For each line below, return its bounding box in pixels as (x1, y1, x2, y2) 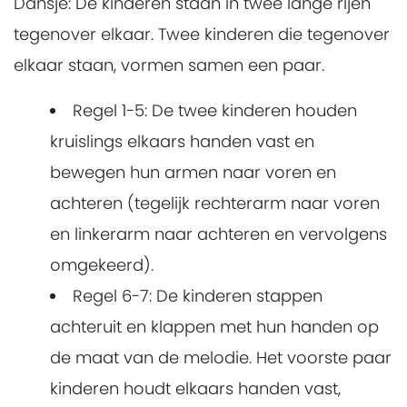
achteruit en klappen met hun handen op (50, 315, 379, 338)
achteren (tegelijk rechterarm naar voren (50, 192, 380, 214)
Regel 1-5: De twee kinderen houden (73, 99, 357, 122)
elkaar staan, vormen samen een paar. (14, 54, 329, 76)
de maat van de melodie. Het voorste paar (50, 346, 392, 369)
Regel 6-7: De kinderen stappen (73, 284, 323, 307)
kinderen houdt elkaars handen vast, (50, 377, 341, 400)
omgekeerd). (50, 253, 154, 276)
